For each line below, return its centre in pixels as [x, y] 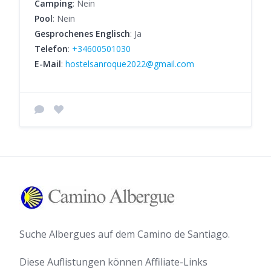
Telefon [51, 48]
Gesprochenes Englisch [82, 33]
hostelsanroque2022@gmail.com [130, 64]
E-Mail [48, 64]
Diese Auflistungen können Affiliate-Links [113, 262]
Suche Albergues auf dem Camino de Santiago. [125, 234]
